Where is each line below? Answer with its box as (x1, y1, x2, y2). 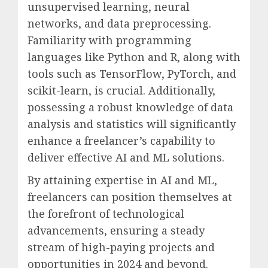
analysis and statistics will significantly (28, 117, 236, 132)
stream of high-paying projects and (28, 240, 215, 255)
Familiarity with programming (28, 33, 191, 48)
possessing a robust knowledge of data (28, 100, 233, 115)
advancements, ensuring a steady (28, 223, 205, 238)
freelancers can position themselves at (28, 190, 232, 205)
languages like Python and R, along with (28, 50, 240, 65)
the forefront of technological (28, 206, 184, 221)
